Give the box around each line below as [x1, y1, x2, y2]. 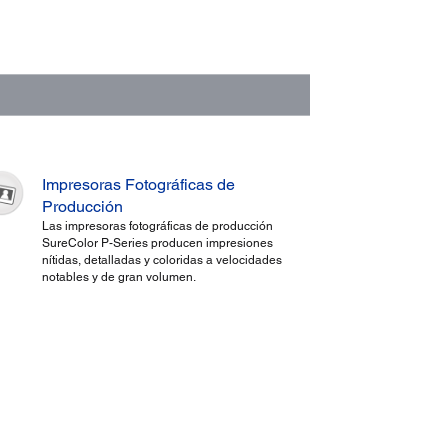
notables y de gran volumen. [41, 270, 196, 285]
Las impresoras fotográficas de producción [41, 219, 273, 234]
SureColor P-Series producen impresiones [41, 236, 273, 251]
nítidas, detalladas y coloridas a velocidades [41, 253, 282, 268]
